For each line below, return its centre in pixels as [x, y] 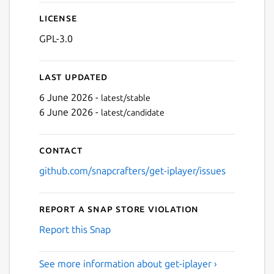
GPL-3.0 [56, 39]
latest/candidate [133, 113]
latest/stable [126, 98]
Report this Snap [75, 230]
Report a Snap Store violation [119, 209]
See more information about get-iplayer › [128, 264]
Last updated [73, 77]
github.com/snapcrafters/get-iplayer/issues [132, 171]
